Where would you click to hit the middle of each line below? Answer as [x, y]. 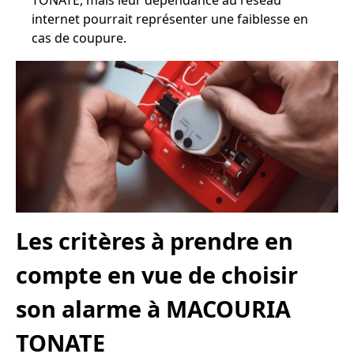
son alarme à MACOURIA [153, 309]
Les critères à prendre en [154, 241]
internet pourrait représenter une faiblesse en [170, 19]
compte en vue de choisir [157, 275]
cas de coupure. [79, 38]
